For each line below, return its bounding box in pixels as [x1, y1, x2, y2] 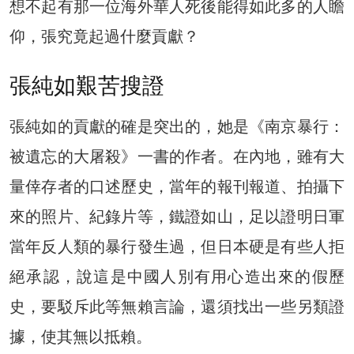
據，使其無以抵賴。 [9, 326, 152, 346]
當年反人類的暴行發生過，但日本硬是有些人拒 [9, 236, 345, 256]
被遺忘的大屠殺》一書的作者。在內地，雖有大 [9, 146, 345, 166]
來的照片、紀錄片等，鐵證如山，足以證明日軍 [9, 206, 345, 226]
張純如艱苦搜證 [9, 72, 164, 99]
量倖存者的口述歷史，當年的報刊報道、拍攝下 [9, 176, 345, 196]
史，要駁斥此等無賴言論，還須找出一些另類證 [9, 296, 345, 316]
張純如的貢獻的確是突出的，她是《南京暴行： [9, 116, 345, 136]
